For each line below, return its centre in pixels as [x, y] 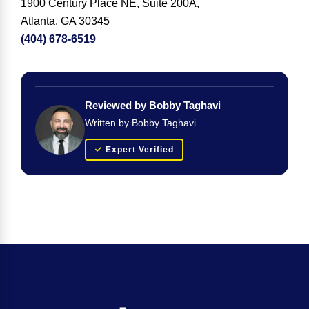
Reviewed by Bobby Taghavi [153, 106]
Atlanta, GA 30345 [65, 21]
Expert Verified [140, 150]
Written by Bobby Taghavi [140, 123]
